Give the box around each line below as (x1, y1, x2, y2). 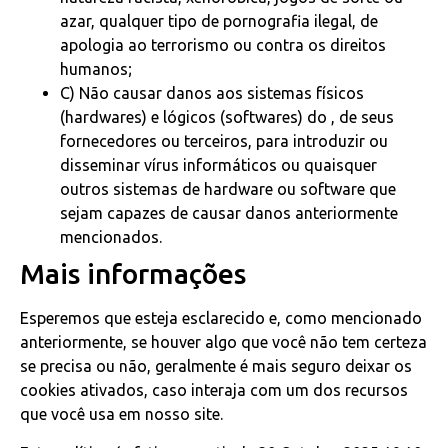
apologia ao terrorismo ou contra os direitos (60, 36, 386, 55)
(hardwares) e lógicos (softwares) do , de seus (60, 108, 394, 127)
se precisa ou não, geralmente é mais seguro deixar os (20, 357, 412, 376)
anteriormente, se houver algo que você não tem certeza (20, 333, 427, 352)
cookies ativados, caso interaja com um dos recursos (20, 381, 408, 400)
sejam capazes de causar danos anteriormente (60, 204, 398, 223)
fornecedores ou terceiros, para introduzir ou (60, 132, 388, 151)
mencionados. (60, 228, 162, 247)
